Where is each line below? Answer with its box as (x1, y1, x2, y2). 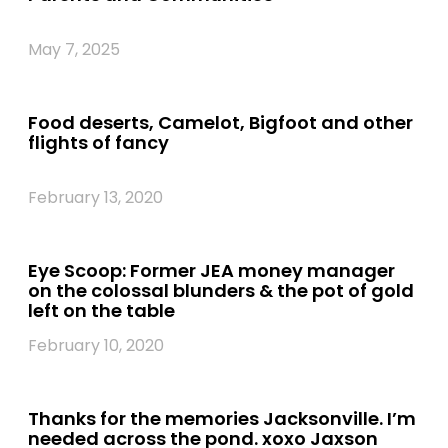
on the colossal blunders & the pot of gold (28, 277, 414, 303)
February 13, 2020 (28, 185, 163, 209)
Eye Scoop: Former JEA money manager (28, 257, 395, 283)
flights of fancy (28, 129, 169, 155)
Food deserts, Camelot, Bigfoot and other (28, 109, 413, 135)
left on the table (28, 297, 175, 323)
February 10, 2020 (28, 333, 164, 357)
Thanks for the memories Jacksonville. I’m (28, 405, 416, 431)
